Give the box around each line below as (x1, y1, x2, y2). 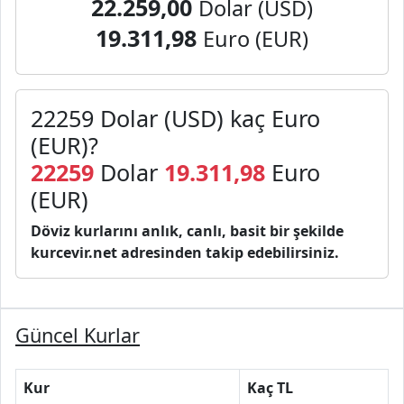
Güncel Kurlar (15, 322, 140, 348)
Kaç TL (247, 378, 293, 398)
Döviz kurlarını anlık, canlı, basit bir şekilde (31, 221, 344, 241)
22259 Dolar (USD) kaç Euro (31, 103, 320, 133)
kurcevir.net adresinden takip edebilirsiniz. (31, 243, 339, 262)
